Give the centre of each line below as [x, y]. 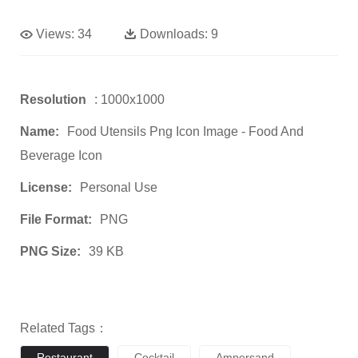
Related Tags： [64, 328]
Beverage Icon [61, 156]
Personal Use [119, 188]
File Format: [56, 220]
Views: [55, 34]
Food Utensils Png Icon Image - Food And [185, 132]
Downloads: [174, 34]
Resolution [53, 100]
